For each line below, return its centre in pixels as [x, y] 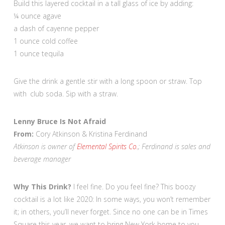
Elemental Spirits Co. [107, 146]
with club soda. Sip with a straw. [66, 93]
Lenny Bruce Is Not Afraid [60, 121]
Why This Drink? [42, 186]
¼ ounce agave [37, 16]
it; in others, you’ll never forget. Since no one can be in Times [110, 211]
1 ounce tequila [38, 53]
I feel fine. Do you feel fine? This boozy [133, 186]
